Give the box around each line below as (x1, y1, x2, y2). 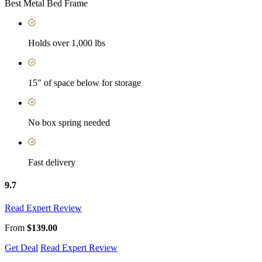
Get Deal (5, 243, 38, 253)
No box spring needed (28, 117, 110, 127)
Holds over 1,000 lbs (28, 37, 105, 48)
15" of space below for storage (28, 77, 141, 88)
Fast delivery (28, 157, 75, 167)
